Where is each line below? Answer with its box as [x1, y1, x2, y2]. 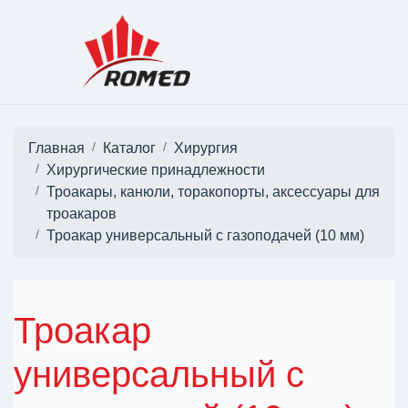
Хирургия [174, 139, 238, 156]
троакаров [46, 205, 117, 221]
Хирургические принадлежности [46, 161, 265, 178]
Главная [28, 139, 85, 156]
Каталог [103, 139, 156, 156]
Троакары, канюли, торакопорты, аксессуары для [46, 183, 380, 199]
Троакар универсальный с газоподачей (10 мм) [46, 227, 364, 243]
